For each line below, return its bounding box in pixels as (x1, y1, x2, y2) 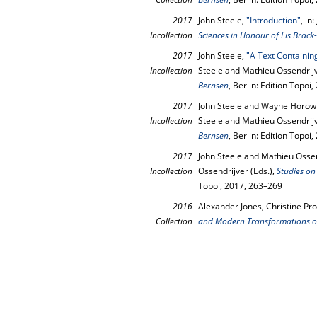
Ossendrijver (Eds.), (198, 165, 277, 177)
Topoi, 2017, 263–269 (198, 180, 282, 192)
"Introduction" (246, 14, 301, 26)
